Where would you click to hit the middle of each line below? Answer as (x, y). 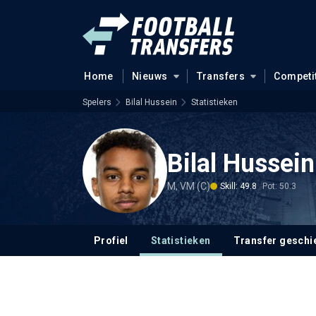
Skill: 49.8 (238, 186)
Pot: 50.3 (279, 186)
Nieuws (150, 76)
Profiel (111, 241)
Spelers (97, 102)
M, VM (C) (189, 186)
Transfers (221, 76)
